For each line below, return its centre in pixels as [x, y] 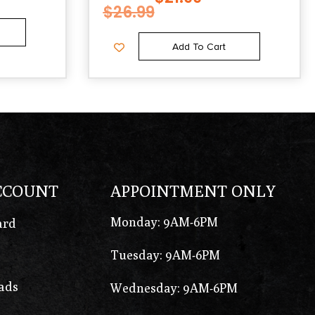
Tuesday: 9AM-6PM [166, 255]
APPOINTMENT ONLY [193, 191]
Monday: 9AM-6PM [165, 221]
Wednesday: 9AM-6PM [174, 288]
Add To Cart [199, 47]
